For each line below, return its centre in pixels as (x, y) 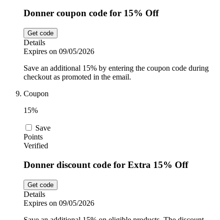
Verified (36, 146)
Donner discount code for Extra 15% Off (106, 165)
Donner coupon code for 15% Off (91, 13)
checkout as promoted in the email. (77, 77)
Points (33, 137)
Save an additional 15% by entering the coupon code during (116, 68)
